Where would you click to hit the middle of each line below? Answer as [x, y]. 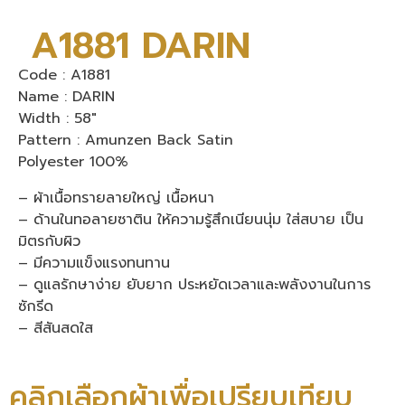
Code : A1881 [64, 75]
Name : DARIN [66, 96]
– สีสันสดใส [56, 328]
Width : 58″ [57, 118]
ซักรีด [36, 306]
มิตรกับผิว [49, 241]
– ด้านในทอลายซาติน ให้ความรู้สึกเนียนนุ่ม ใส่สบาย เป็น [191, 219]
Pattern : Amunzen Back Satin [126, 140]
